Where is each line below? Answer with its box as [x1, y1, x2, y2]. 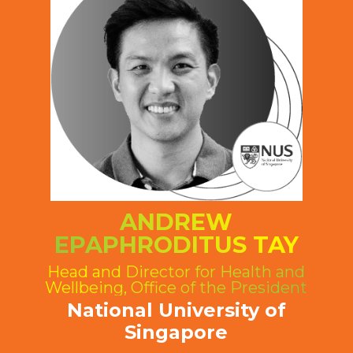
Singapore [124, 321, 229, 344]
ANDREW [120, 208, 233, 236]
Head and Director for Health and [47, 262, 306, 282]
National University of [66, 299, 286, 322]
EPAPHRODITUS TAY [54, 231, 299, 259]
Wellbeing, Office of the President [45, 278, 308, 298]
